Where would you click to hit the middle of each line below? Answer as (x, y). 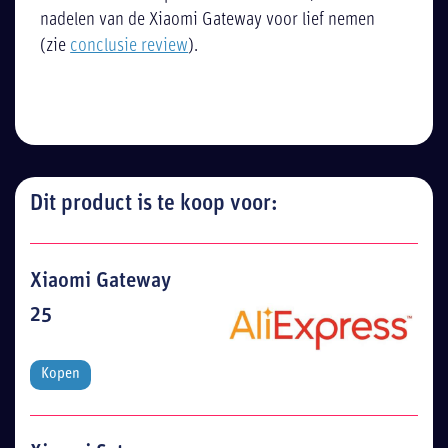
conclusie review (129, 47)
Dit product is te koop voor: (154, 204)
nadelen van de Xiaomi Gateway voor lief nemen (208, 21)
